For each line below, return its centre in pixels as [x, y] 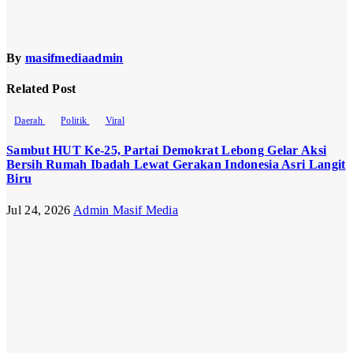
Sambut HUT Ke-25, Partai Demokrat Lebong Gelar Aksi [167, 150]
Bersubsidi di [43, 283]
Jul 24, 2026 [40, 210]
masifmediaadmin [74, 58]
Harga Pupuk [45, 269]
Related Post [41, 88]
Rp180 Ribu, [42, 326]
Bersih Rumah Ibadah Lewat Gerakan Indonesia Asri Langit [176, 165]
